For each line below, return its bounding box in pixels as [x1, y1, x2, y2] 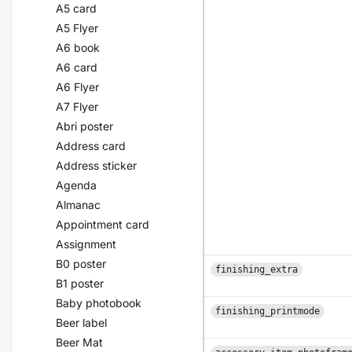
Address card [56, 139, 126, 152]
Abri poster [56, 119, 114, 133]
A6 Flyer [56, 80, 100, 93]
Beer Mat [56, 335, 104, 349]
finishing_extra [215, 264, 299, 275]
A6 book [56, 41, 101, 54]
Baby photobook [56, 296, 142, 310]
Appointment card [56, 218, 150, 231]
